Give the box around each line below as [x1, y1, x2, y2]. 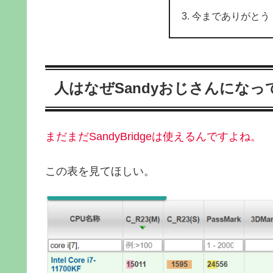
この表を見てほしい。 [45, 165, 155, 177]
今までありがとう [191, 10, 270, 21]
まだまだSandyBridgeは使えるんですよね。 [45, 130, 261, 143]
